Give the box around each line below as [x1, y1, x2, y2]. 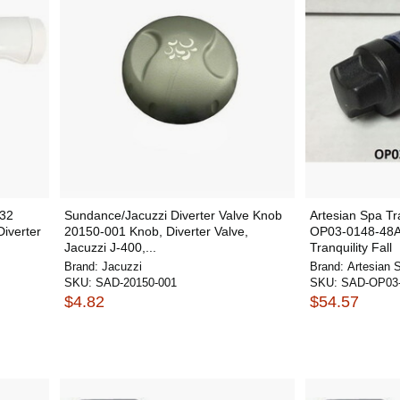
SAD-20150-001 [95, 276, 177, 289]
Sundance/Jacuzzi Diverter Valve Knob [63, 208, 282, 222]
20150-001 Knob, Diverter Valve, [63, 224, 248, 238]
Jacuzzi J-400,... [63, 240, 156, 254]
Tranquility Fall [310, 240, 392, 254]
